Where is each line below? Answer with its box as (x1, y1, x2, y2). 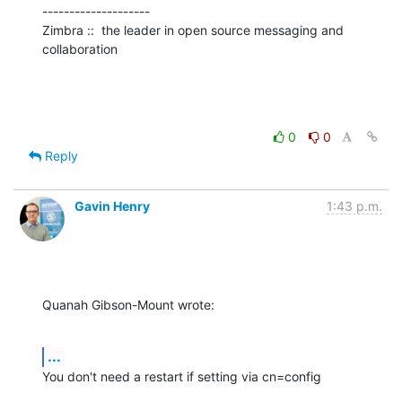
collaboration (42, 40, 118, 57)
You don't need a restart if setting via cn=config (42, 368, 321, 384)
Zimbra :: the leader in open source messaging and (42, 22, 344, 38)
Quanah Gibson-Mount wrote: (42, 296, 214, 312)
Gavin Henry (74, 197, 150, 214)
